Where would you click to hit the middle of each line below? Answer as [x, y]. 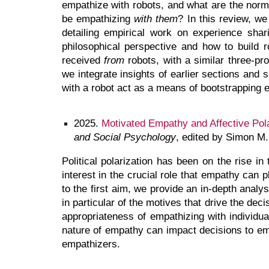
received [83, 60]
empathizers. [92, 243]
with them [156, 19]
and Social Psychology [125, 137]
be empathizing [98, 19]
